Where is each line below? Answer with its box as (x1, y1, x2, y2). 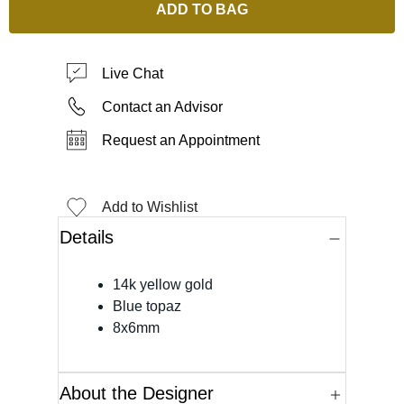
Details (60, 226, 114, 247)
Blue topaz (113, 298, 181, 314)
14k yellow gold (113, 276, 213, 292)
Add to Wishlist (102, 198, 197, 215)
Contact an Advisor (102, 98, 223, 115)
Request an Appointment (102, 132, 260, 148)
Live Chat (102, 65, 163, 81)
